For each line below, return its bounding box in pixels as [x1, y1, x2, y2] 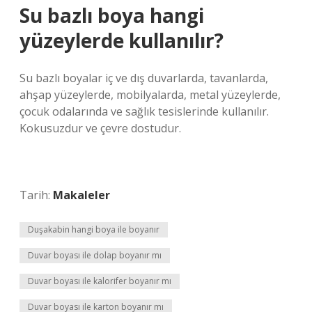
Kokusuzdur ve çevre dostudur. [19, 120, 181, 136]
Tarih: [19, 187, 53, 203]
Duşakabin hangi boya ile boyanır [28, 224, 159, 235]
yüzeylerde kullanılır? [19, 27, 224, 54]
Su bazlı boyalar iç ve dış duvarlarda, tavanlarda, [19, 70, 268, 86]
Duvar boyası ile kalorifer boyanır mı [28, 275, 171, 287]
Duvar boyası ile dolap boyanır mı [28, 249, 162, 261]
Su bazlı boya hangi [19, 2, 204, 29]
